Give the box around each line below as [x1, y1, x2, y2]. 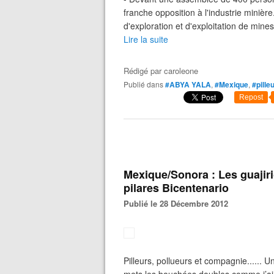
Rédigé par [124, 65, 164, 76]
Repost [239, 93, 263, 102]
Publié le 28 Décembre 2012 [129, 198, 228, 209]
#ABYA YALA [165, 79, 211, 90]
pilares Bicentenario [124, 180, 229, 196]
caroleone [164, 65, 198, 76]
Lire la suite [124, 33, 168, 45]
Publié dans [128, 79, 163, 89]
